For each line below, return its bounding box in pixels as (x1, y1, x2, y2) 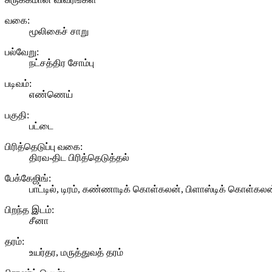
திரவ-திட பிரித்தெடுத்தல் (29, 152, 129, 163)
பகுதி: (5, 109, 29, 120)
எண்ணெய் (29, 89, 73, 100)
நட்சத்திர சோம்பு (29, 57, 94, 68)
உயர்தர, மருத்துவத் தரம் (29, 246, 123, 257)
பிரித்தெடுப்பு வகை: (5, 141, 83, 152)
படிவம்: (5, 78, 32, 89)
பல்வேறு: (5, 46, 39, 57)
